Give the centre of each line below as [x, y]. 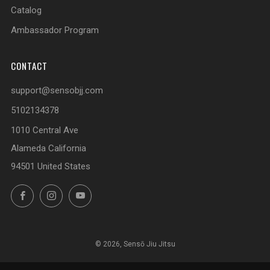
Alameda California [49, 148]
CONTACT [29, 66]
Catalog [26, 10]
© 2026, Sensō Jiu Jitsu [135, 244]
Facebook [52, 193]
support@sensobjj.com [57, 90]
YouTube [108, 193]
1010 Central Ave [45, 130]
